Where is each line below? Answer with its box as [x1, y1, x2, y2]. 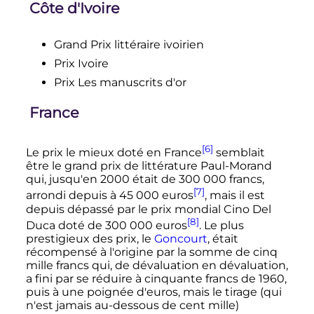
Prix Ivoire [53, 57, 109, 71]
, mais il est [204, 189, 265, 203]
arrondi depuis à [25, 189, 119, 203]
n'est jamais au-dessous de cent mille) [25, 298, 239, 312]
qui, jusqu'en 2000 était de [25, 172, 179, 186]
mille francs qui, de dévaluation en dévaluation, [25, 258, 288, 272]
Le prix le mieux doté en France [25, 146, 202, 160]
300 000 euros [104, 218, 187, 232]
